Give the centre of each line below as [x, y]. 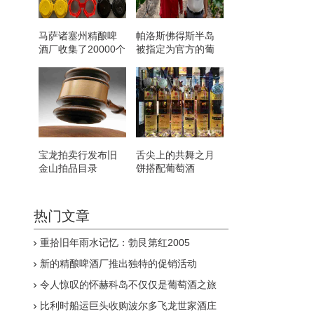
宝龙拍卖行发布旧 [78, 155]
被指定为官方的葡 [175, 49]
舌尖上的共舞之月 [175, 155]
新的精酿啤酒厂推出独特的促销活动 [118, 264]
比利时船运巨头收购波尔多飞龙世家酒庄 [128, 306]
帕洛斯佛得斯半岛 [175, 36]
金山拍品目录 [68, 168]
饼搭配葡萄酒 [165, 168]
